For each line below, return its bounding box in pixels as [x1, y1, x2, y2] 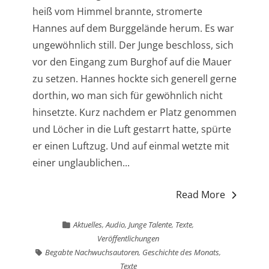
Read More [176, 188, 226, 201]
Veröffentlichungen [97, 233, 160, 244]
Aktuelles [73, 219, 103, 230]
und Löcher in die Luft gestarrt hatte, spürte [32, 122, 231, 136]
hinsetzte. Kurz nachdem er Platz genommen [32, 106, 237, 119]
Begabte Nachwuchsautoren [45, 247, 139, 258]
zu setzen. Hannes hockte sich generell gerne [32, 72, 237, 85]
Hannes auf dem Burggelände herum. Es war [32, 22, 234, 35]
